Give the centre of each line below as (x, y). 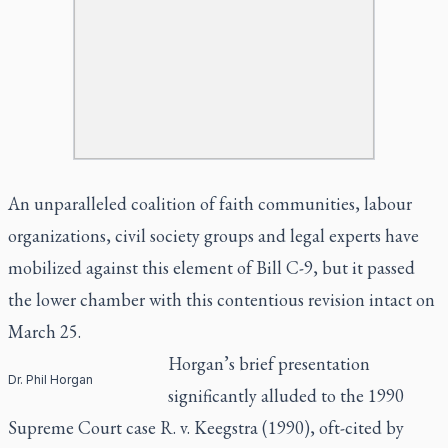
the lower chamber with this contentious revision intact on (221, 299)
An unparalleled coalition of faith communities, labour (210, 203)
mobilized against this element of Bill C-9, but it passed (211, 267)
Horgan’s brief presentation (268, 363)
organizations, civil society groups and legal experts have (213, 235)
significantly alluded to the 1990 (285, 395)
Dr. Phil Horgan (50, 379)
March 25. (44, 331)
